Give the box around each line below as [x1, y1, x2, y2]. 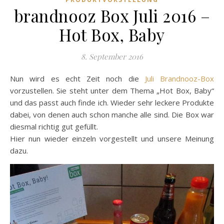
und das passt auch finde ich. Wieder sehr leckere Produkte [10, 97, 214, 107]
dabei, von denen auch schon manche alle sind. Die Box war [10, 109, 214, 119]
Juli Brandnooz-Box [144, 73, 214, 83]
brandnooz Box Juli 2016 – [13, 4, 210, 26]
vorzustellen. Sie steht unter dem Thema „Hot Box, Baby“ [10, 85, 214, 95]
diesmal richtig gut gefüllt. [10, 121, 98, 131]
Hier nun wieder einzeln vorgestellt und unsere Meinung [10, 133, 214, 143]
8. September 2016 [81, 51, 143, 61]
